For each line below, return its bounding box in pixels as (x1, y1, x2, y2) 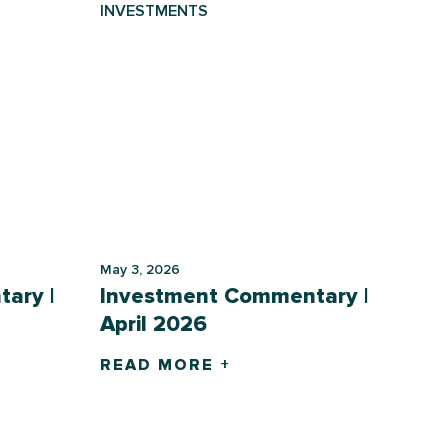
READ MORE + (99, 355, 231, 376)
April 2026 (99, 311, 207, 339)
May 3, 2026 (99, 261, 180, 279)
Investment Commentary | (99, 283, 368, 311)
